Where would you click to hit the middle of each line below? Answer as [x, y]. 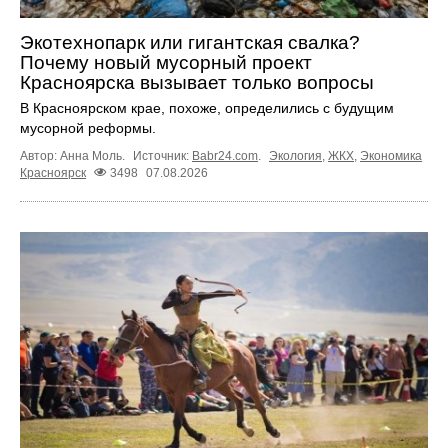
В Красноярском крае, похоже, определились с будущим [207, 108]
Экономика [391, 156]
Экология [295, 156]
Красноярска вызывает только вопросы [197, 83]
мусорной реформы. [88, 128]
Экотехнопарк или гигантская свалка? [190, 43]
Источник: [162, 156]
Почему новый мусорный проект [166, 63]
